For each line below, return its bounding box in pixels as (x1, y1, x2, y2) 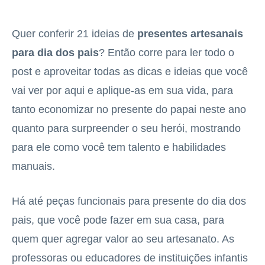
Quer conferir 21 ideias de (12, 28, 134, 40)
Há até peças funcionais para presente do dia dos (12, 195, 246, 207)
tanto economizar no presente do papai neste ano (12, 104, 246, 115)
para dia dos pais (12, 47, 99, 59)
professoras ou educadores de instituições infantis (12, 252, 248, 264)
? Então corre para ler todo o (99, 47, 234, 59)
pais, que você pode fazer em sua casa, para (12, 214, 224, 226)
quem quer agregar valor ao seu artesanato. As (12, 233, 234, 245)
